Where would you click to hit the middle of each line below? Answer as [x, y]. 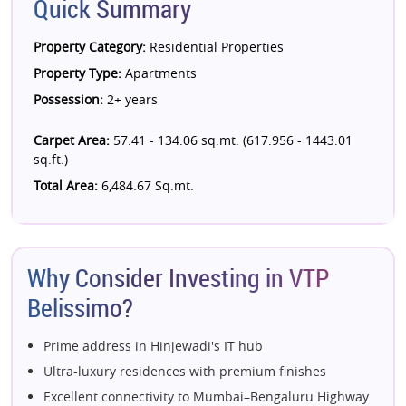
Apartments [159, 73]
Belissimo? [80, 308]
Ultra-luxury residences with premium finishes [185, 371]
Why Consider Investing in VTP [178, 278]
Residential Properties [215, 47]
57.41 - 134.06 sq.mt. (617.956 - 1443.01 [231, 140]
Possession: [68, 99]
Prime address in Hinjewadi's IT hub [153, 346]
